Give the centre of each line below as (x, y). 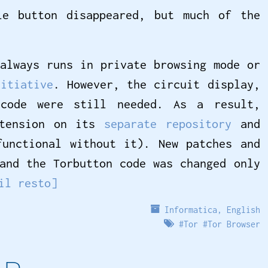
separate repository (168, 123)
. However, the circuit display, (157, 84)
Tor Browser (234, 224)
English (243, 209)
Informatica (191, 209)
